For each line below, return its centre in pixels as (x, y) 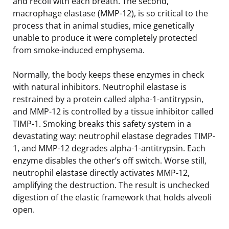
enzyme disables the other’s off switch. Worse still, (110, 160)
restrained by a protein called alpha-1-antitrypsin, (108, 99)
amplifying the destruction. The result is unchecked (111, 185)
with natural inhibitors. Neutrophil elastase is (100, 87)
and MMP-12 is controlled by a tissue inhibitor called (113, 111)
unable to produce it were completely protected (105, 38)
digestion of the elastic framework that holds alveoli (112, 197)
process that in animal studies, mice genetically (104, 25)
